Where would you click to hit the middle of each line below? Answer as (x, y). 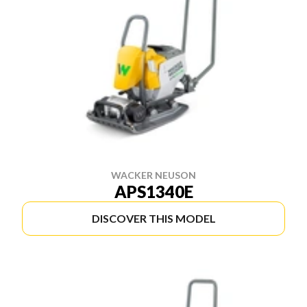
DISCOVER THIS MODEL (153, 218)
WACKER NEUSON (153, 175)
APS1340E (153, 192)
